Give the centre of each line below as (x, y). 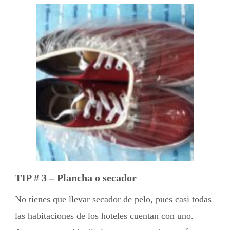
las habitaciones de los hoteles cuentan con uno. (104, 216)
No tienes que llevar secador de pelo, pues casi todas (113, 199)
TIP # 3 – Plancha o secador (76, 178)
